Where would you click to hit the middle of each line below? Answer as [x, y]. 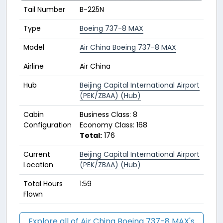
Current [37, 155]
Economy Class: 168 [113, 125]
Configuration [48, 125]
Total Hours [43, 184]
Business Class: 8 [109, 115]
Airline [34, 66]
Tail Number [44, 10]
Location [38, 165]
